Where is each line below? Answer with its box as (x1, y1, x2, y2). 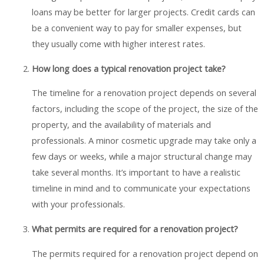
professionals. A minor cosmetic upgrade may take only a (31, 134, 256, 147)
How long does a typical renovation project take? (31, 62, 226, 74)
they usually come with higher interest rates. (31, 38, 205, 50)
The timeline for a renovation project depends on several (31, 87, 256, 99)
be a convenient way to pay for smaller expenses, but (31, 22, 242, 34)
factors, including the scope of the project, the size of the (31, 103, 258, 115)
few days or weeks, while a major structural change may (31, 150, 252, 163)
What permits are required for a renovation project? (31, 222, 238, 235)
